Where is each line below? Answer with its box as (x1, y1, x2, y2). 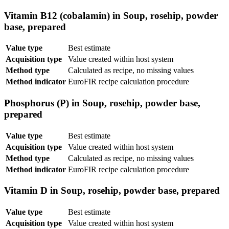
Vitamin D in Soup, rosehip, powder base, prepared (4, 185, 220, 196)
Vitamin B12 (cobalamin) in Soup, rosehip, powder (4, 10, 218, 21)
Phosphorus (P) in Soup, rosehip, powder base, (4, 97, 200, 108)
